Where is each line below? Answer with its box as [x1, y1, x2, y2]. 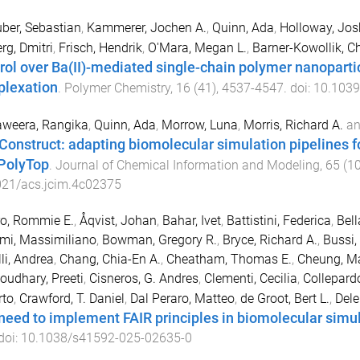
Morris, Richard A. [243, 117, 343, 133]
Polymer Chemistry [63, 80, 170, 96]
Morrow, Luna [161, 117, 238, 133]
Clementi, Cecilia [203, 271, 297, 287]
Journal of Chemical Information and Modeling [55, 157, 320, 174]
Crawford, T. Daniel [18, 291, 125, 307]
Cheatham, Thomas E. [166, 252, 292, 268]
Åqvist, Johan [79, 213, 157, 229]
